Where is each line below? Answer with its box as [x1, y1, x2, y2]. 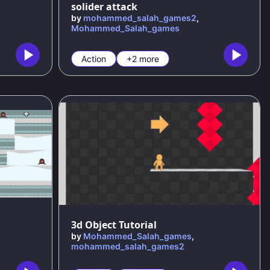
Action [81, 54, 107, 64]
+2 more [127, 54, 160, 64]
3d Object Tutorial [71, 218, 157, 232]
